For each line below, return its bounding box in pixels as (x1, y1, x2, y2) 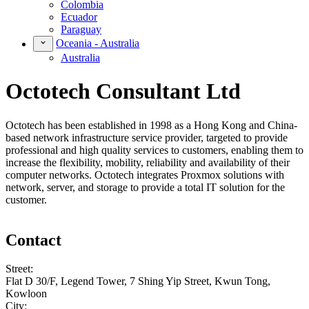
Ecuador (61, 11, 97, 23)
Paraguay (61, 23, 101, 36)
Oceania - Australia (56, 37, 140, 50)
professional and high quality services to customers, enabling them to (6, 143, 303, 156)
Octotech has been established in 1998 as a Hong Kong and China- (6, 119, 297, 131)
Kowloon (6, 288, 47, 300)
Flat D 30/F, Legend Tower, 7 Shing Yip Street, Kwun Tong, (6, 275, 270, 288)
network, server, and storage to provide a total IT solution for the (6, 181, 285, 193)
